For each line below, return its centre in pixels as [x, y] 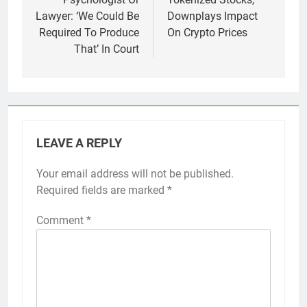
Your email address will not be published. [135, 174]
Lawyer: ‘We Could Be [87, 16]
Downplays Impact [212, 16]
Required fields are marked [102, 191]
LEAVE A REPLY [79, 144]
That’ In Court [107, 49]
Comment [61, 221]
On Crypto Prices [207, 33]
